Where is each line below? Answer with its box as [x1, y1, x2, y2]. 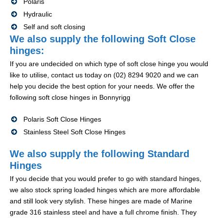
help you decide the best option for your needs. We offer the [10, 82, 195, 91]
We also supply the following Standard [10, 148, 189, 160]
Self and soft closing [23, 23, 85, 31]
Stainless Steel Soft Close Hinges [23, 128, 126, 136]
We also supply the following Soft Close [10, 34, 196, 45]
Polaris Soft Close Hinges [23, 115, 101, 124]
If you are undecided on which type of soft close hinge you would [10, 60, 208, 68]
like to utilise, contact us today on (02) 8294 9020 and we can [10, 71, 199, 79]
